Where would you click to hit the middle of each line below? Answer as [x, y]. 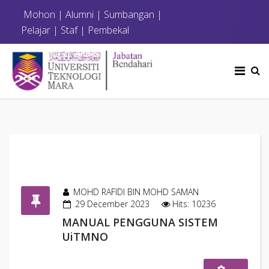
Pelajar [36, 30]
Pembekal [108, 30]
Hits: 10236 [194, 204]
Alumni [80, 14]
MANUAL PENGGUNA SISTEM [140, 222]
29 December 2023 [112, 204]
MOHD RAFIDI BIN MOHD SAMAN [136, 192]
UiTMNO [85, 237]
